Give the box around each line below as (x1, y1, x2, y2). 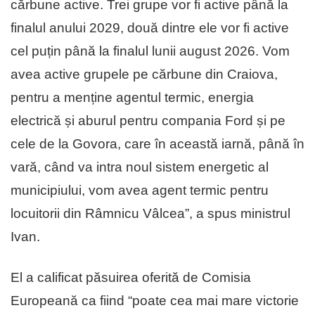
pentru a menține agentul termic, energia (11, 90, 254, 105)
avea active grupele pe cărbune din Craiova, (11, 67, 278, 82)
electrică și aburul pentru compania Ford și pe (11, 113, 285, 129)
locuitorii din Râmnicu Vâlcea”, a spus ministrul (11, 206, 290, 221)
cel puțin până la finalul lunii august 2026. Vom (11, 44, 290, 59)
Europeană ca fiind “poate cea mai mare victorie (11, 293, 299, 309)
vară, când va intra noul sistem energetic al (11, 160, 269, 175)
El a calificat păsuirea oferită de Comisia (11, 270, 251, 285)
